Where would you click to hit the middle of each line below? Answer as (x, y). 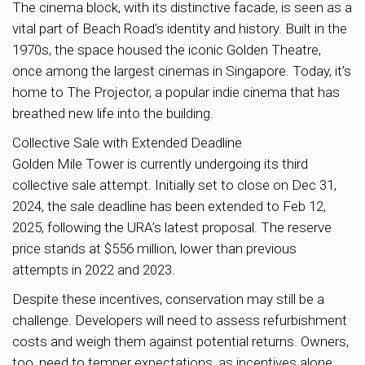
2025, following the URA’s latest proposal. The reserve (172, 227)
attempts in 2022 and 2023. (94, 269)
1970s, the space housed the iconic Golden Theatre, (167, 49)
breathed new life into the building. (113, 113)
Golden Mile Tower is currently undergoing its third (160, 163)
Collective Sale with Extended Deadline (127, 142)
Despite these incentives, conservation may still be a (168, 299)
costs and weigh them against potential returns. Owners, (180, 341)
